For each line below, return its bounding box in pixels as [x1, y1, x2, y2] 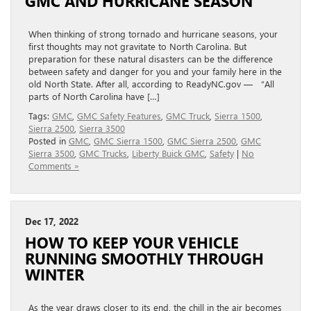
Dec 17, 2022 [25, 215, 78, 228]
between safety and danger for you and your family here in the [28, 65, 282, 78]
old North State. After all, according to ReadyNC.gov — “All [28, 78, 274, 90]
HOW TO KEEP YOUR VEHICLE [25, 233, 239, 253]
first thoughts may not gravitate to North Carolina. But [28, 40, 246, 53]
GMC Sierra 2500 [167, 135, 236, 147]
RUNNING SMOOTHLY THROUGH [25, 249, 264, 269]
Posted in [28, 135, 69, 147]
